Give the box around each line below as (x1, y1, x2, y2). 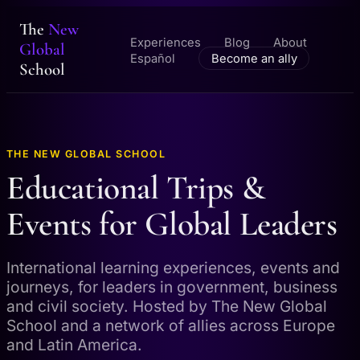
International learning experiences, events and (6, 258, 340, 278)
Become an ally (211, 51, 297, 66)
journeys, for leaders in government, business (6, 277, 337, 297)
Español (130, 51, 176, 66)
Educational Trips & (6, 168, 265, 209)
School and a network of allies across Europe (6, 316, 335, 336)
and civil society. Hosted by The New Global (6, 297, 327, 317)
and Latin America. (6, 335, 142, 355)
